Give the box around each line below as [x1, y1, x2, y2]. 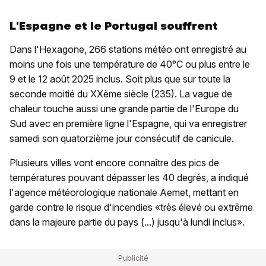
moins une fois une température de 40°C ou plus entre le [9, 58, 250, 71]
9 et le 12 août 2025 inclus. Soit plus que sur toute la [9, 73, 230, 85]
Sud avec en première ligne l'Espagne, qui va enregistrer [9, 118, 247, 130]
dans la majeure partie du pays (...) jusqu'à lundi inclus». [9, 216, 245, 229]
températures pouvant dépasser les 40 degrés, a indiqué [9, 172, 249, 184]
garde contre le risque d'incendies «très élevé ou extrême [9, 201, 253, 214]
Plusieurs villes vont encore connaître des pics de [9, 157, 219, 169]
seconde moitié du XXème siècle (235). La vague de [9, 88, 232, 100]
